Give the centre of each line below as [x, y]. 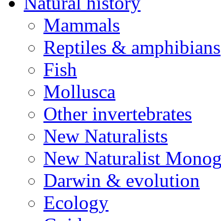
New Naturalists [106, 136]
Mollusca [79, 92]
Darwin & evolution [122, 181]
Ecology [76, 203]
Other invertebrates [118, 114]
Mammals [82, 25]
